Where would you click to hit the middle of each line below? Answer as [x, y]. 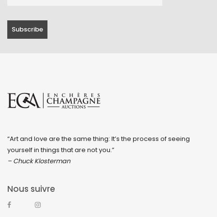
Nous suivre [31, 189]
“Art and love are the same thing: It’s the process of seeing [99, 139]
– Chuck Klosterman [39, 161]
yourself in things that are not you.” [61, 150]
